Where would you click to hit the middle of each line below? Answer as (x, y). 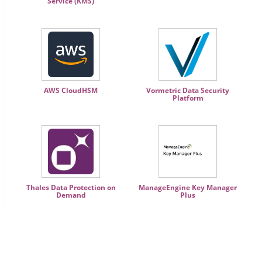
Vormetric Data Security (188, 90)
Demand (71, 195)
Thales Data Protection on (71, 187)
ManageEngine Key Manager (188, 187)
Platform (188, 98)
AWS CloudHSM (71, 90)
